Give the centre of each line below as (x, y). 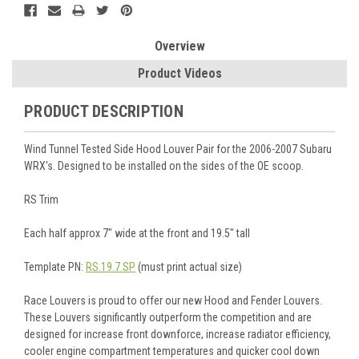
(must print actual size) (189, 266)
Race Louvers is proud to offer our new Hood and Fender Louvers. (173, 300)
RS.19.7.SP (111, 266)
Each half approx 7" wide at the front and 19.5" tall (137, 233)
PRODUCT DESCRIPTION (104, 111)
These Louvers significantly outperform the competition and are (168, 317)
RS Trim (41, 199)
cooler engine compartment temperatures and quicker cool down (172, 351)
